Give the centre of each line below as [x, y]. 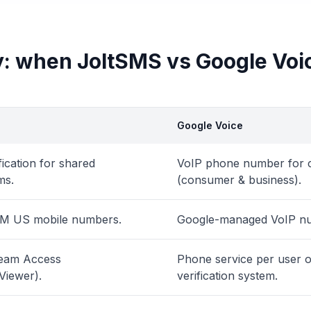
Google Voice [210, 125]
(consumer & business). [239, 180]
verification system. [227, 276]
